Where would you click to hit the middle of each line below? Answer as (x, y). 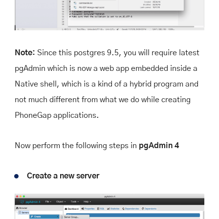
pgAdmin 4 (159, 145)
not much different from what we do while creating (103, 99)
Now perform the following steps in (77, 145)
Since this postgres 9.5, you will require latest (118, 53)
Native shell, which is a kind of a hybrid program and (107, 84)
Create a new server (63, 176)
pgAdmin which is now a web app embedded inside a (106, 68)
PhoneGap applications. (57, 115)
